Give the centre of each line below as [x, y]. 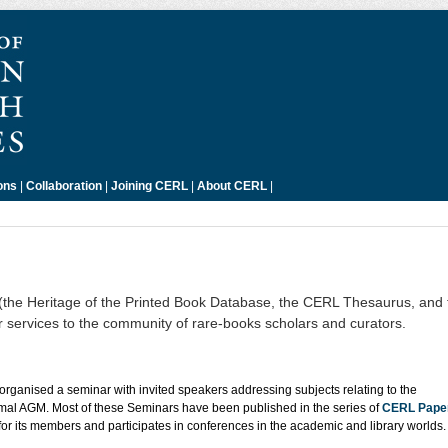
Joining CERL [149, 185]
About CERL [232, 185]
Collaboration [64, 185]
